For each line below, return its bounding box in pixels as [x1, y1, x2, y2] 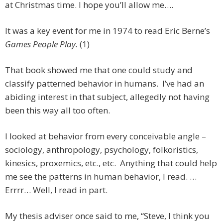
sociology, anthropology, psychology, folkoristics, [5, 144, 198, 156]
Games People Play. [5, 38, 80, 50]
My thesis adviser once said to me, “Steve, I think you [5, 210, 210, 222]
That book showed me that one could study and [5, 64, 193, 76]
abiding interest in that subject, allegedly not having [5, 91, 210, 103]
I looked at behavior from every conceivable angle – [5, 130, 206, 142]
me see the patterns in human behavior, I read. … [5, 171, 197, 183]
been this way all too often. [5, 105, 110, 116]
